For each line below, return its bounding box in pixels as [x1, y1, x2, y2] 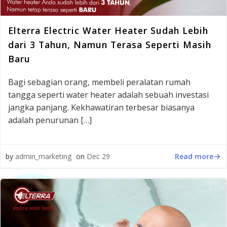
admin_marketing [15, 152, 71, 161]
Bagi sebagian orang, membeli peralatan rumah [8, 77, 191, 88]
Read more [175, 151, 213, 161]
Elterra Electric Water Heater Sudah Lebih [8, 24, 208, 36]
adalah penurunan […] [8, 115, 92, 126]
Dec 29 [87, 152, 110, 161]
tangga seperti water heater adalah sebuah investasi [8, 89, 209, 100]
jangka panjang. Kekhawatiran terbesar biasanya [8, 102, 195, 113]
